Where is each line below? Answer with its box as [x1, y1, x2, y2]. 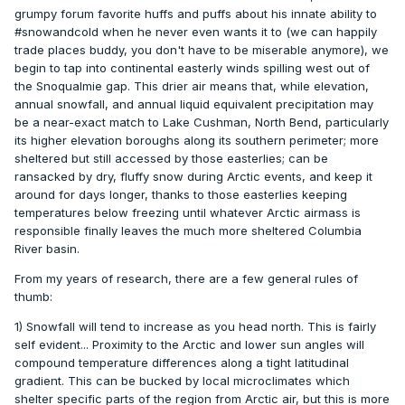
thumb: [14, 289, 52, 305]
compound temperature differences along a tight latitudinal [14, 355, 349, 371]
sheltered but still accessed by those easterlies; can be [14, 151, 328, 166]
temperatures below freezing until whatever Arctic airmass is [14, 205, 361, 221]
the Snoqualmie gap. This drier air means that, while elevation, [14, 79, 369, 94]
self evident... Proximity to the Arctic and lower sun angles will [14, 337, 364, 353]
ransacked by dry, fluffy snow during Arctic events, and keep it [14, 169, 372, 184]
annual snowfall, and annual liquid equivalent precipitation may [14, 97, 373, 112]
